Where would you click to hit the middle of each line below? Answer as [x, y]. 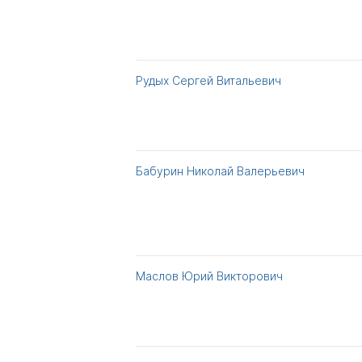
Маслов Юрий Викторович [209, 276]
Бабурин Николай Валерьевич [220, 171]
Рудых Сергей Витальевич [208, 80]
